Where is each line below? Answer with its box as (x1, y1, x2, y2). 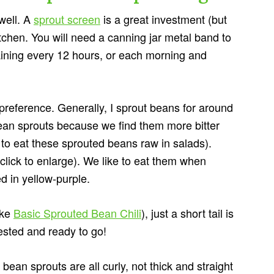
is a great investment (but (100, 11, 227, 28)
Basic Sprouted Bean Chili (13, 205, 141, 221)
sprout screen (34, 11, 100, 28)
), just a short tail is (141, 205, 234, 221)
